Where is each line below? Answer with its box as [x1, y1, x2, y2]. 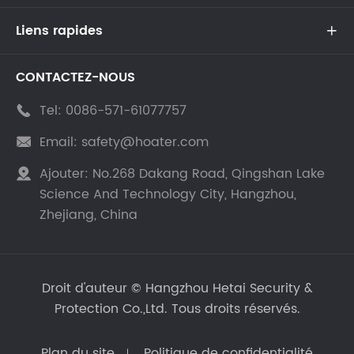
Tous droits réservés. [167, 298, 300, 319]
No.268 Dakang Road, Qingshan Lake [88, 163, 325, 184]
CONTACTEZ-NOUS [16, 66, 135, 88]
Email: [40, 131, 77, 153]
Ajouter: [40, 163, 88, 184]
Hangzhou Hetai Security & [145, 277, 313, 299]
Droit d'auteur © [41, 277, 145, 299]
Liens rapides [16, 20, 103, 41]
